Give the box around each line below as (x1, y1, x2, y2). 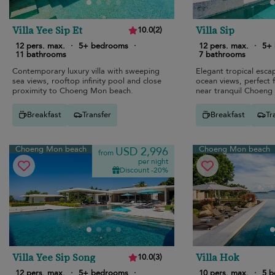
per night (137, 156, 168, 166)
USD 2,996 (115, 144, 168, 160)
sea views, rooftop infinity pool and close (12, 75, 161, 87)
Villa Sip (195, 23, 234, 37)
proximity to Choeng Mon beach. (12, 85, 133, 96)
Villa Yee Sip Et (12, 23, 82, 37)
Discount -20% (119, 165, 168, 175)
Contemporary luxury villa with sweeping (12, 65, 160, 77)
